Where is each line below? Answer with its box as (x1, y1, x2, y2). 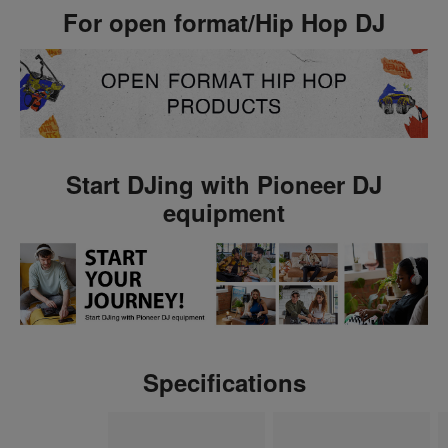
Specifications (142, 365, 306, 400)
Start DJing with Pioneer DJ (66, 167, 382, 202)
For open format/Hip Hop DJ (63, 5, 385, 40)
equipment (163, 195, 285, 230)
